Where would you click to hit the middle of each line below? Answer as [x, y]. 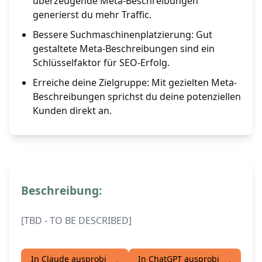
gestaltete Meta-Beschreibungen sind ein [124, 49]
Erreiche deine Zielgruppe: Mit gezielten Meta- [135, 83]
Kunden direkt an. [72, 111]
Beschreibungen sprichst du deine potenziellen [137, 97]
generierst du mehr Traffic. [92, 15]
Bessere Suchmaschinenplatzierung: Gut [123, 35]
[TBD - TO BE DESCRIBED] [76, 221]
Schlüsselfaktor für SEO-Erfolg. [101, 63]
